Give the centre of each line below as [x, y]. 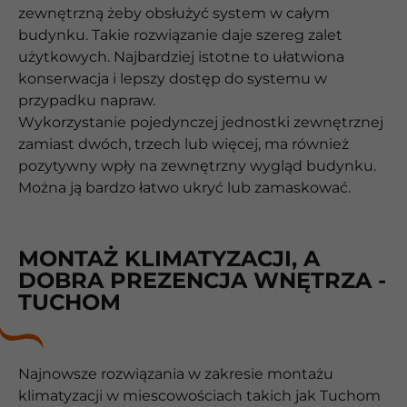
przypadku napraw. [87, 100]
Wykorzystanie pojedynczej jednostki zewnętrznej [201, 122]
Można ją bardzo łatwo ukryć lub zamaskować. [184, 187]
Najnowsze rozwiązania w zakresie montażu [176, 374]
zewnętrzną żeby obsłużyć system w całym [174, 13]
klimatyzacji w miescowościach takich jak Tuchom [199, 396]
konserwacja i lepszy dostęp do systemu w [173, 78]
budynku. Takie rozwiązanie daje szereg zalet [180, 35]
